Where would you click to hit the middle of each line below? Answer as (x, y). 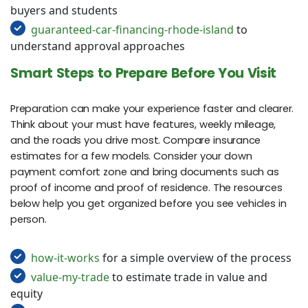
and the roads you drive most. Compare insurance (136, 141)
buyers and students (64, 10)
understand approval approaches (98, 46)
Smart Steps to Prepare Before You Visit (143, 73)
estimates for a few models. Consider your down (131, 156)
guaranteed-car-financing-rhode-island (132, 29)
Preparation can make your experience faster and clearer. (152, 109)
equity (26, 294)
